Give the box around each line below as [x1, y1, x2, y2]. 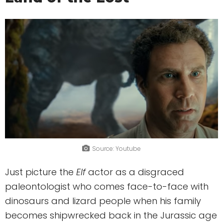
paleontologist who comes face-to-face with [5, 180, 209, 193]
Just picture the [5, 166, 76, 179]
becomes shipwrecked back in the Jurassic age [5, 209, 217, 222]
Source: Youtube [92, 144, 141, 153]
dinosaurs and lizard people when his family [5, 195, 201, 208]
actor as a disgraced [88, 166, 184, 179]
